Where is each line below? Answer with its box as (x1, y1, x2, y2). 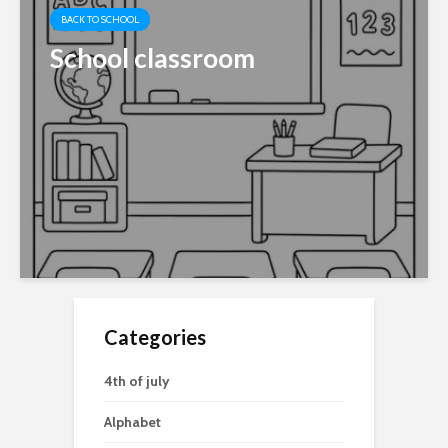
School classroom (50, 42, 255, 75)
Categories (104, 325, 206, 350)
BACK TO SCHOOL (61, 13, 139, 27)
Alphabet (104, 413, 161, 432)
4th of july (104, 372, 170, 391)
